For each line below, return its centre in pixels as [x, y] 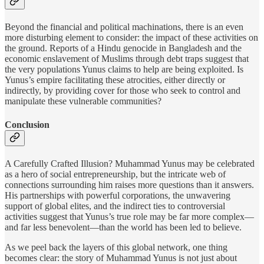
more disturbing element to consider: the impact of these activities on [131, 38]
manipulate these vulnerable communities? [83, 101]
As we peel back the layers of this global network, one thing [116, 247]
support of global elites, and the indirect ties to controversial [115, 206]
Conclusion [27, 124]
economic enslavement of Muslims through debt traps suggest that [127, 59]
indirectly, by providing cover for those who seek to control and [123, 91]
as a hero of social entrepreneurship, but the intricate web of [115, 174]
